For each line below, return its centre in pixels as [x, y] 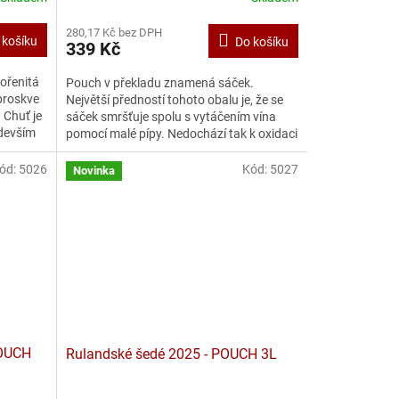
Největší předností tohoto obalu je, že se [174, 99]
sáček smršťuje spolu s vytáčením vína [171, 116]
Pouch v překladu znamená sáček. [159, 82]
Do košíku [261, 41]
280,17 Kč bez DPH [114, 32]
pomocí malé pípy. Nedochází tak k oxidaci [181, 133]
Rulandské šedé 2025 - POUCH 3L [171, 354]
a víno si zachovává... [125, 150]
